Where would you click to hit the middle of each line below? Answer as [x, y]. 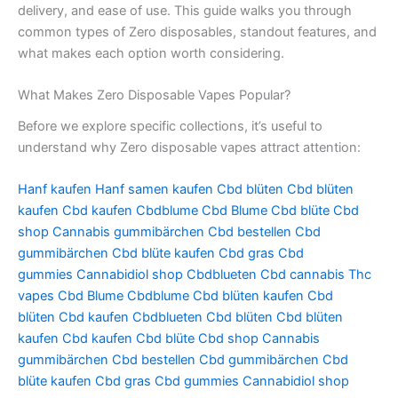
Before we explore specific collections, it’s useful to [170, 126]
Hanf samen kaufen [154, 189]
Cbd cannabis [302, 274]
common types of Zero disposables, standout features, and [197, 32]
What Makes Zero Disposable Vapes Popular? [154, 96]
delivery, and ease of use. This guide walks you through [185, 11]
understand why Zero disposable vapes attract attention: [189, 147]
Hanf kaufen [55, 189]
